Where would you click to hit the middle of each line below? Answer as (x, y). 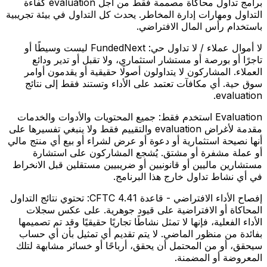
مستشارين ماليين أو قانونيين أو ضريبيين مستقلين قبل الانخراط (137, 165)
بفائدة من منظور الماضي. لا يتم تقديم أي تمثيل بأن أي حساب (141, 234)
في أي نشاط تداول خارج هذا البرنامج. (188, 177)
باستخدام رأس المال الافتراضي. (199, 27)
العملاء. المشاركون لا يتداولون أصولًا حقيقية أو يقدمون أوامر (143, 72)
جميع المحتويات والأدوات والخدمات (86, 117)
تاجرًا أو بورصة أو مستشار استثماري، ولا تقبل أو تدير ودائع (147, 60)
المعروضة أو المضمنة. (218, 258)
